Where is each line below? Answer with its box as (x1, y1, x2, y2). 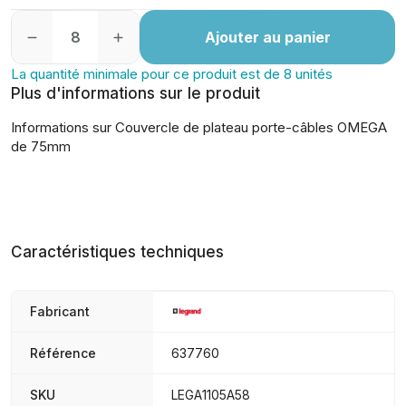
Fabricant (30, 304, 90, 319)
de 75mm (11, 138, 71, 155)
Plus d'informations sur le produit (11, 84, 260, 102)
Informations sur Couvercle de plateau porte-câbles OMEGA (11, 119, 387, 136)
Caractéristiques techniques (11, 243, 224, 261)
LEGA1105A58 (171, 387, 250, 402)
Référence (30, 345, 96, 361)
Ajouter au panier (204, 28, 331, 46)
